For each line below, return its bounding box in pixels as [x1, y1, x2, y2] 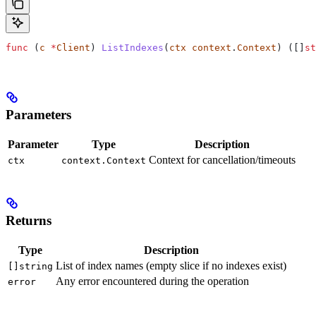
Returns [6, 213, 51, 229]
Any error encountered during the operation [56, 274, 249, 287]
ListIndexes [102, 42, 164, 54]
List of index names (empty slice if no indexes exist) [56, 259, 286, 272]
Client [56, 42, 90, 54]
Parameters [6, 107, 71, 122]
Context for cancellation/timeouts [149, 153, 296, 166]
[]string [8, 260, 53, 272]
